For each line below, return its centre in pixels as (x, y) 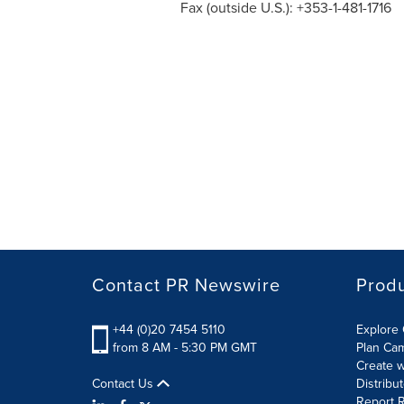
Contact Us (124, 383)
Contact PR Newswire (186, 285)
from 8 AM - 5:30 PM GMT (185, 347)
